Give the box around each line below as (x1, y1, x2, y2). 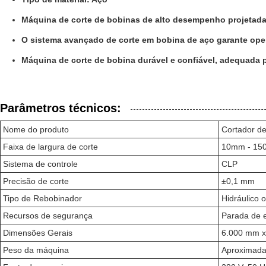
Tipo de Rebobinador (3, 194, 82, 203)
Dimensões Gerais (3, 228, 72, 237)
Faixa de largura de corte (3, 142, 98, 151)
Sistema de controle (3, 159, 78, 169)
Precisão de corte (3, 176, 69, 186)
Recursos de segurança (3, 211, 93, 220)
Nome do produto (3, 125, 69, 134)
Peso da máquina (3, 245, 69, 255)
